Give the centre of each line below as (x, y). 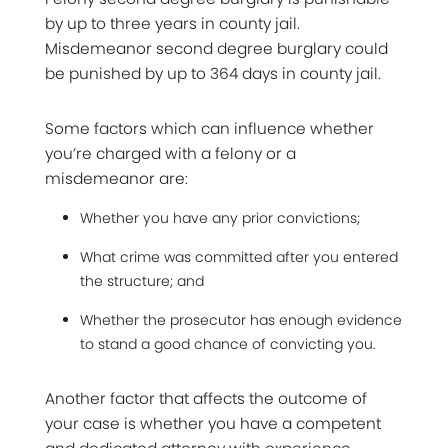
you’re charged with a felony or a (170, 154)
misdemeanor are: (116, 179)
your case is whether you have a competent (213, 424)
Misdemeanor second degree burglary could (216, 49)
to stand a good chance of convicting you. (228, 344)
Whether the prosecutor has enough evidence (241, 320)
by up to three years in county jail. (172, 24)
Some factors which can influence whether (209, 129)
